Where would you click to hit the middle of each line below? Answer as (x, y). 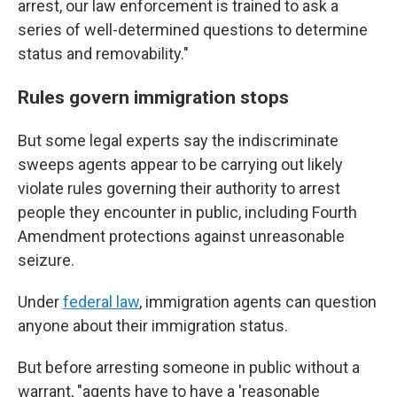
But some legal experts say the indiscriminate (178, 140)
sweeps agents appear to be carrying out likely (180, 164)
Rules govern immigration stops (153, 97)
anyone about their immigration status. (153, 326)
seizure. (46, 260)
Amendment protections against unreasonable (181, 236)
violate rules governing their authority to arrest (179, 188)
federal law (101, 302)
